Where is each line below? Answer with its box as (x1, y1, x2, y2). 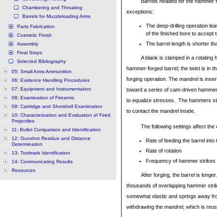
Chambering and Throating (22, 5, 82, 10)
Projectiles (12, 118, 34, 124)
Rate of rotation (146, 148, 182, 154)
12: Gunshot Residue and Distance (12, 136, 91, 141)
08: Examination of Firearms (12, 95, 74, 100)
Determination (12, 141, 43, 147)
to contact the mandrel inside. (126, 108, 195, 114)
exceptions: (126, 9, 154, 15)
